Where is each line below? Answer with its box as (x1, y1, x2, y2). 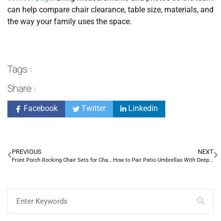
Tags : (7, 62, 32, 75)
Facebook (22, 103, 58, 113)
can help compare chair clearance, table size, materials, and (7, 5, 214, 15)
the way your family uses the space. (7, 17, 132, 27)
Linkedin (126, 103, 158, 113)
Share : (7, 81, 36, 95)
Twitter (79, 103, 106, 113)
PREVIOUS (12, 147, 41, 155)
